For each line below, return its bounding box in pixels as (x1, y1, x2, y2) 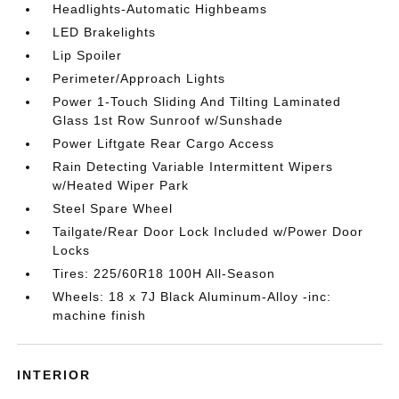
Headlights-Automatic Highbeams (53, 2, 268, 16)
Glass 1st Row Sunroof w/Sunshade (53, 113, 284, 127)
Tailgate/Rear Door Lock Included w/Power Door (53, 224, 364, 239)
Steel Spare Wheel (53, 201, 174, 216)
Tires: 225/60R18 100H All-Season (53, 266, 276, 281)
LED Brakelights (53, 25, 157, 39)
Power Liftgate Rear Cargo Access (53, 136, 275, 151)
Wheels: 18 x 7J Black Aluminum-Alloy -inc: (53, 289, 332, 304)
